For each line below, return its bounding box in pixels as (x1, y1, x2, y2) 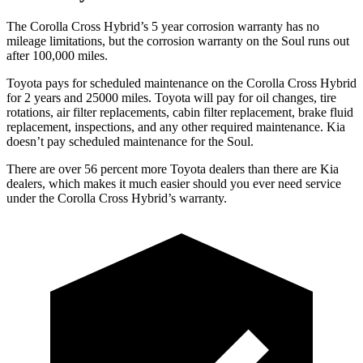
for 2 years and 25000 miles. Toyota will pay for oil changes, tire (6, 90, 336, 105)
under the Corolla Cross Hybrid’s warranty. (6, 190, 227, 205)
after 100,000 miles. (6, 48, 108, 62)
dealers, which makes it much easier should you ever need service (6, 176, 341, 190)
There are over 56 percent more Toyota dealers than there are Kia (6, 161, 339, 176)
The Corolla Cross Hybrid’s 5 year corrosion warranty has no (6, 19, 319, 33)
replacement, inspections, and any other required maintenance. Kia (6, 119, 345, 134)
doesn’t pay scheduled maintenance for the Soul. (6, 134, 254, 148)
